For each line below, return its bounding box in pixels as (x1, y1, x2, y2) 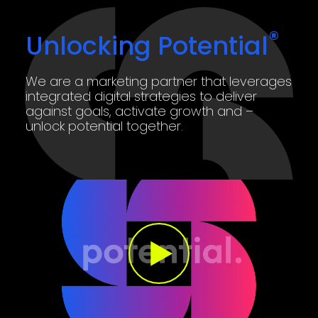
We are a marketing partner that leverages (26, 72, 292, 90)
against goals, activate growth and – (26, 102, 253, 120)
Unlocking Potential (26, 28, 268, 63)
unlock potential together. (26, 116, 183, 135)
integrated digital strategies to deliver (26, 87, 257, 105)
